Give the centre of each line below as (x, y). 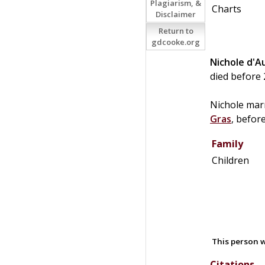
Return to (176, 31)
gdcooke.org (176, 42)
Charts (227, 9)
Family (227, 143)
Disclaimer (176, 14)
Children (230, 160)
